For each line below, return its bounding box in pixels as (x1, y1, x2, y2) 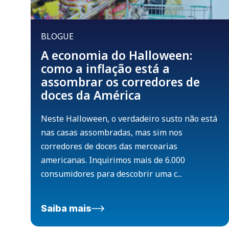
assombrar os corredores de (41, 74, 200, 90)
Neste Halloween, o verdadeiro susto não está (41, 113, 217, 125)
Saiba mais (41, 203, 91, 214)
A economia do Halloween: (41, 47, 192, 64)
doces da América (41, 87, 141, 104)
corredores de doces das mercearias (41, 141, 177, 152)
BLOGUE (41, 31, 74, 42)
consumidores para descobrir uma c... (41, 168, 182, 180)
